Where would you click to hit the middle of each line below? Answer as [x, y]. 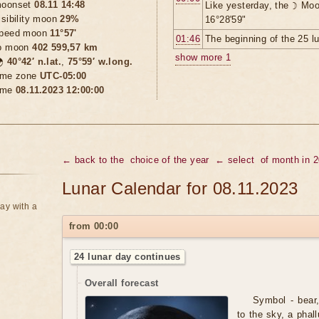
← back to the [93, 160]
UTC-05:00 [63, 76]
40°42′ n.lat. [34, 62]
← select [235, 160]
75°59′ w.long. [100, 62]
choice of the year [169, 160]
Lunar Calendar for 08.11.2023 [180, 188]
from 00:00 [94, 226]
